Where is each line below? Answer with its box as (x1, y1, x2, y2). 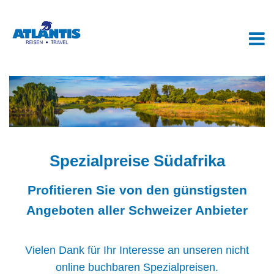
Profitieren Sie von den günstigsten (27, 182, 247, 197)
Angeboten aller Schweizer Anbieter (26, 202, 248, 217)
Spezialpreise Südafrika (49, 151, 225, 170)
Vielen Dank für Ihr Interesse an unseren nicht (25, 243, 249, 256)
